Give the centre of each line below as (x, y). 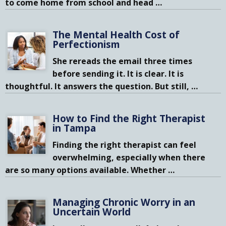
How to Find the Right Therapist (129, 118)
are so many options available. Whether (87, 170)
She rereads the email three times (123, 61)
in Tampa (74, 128)
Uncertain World (92, 211)
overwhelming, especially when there (129, 158)
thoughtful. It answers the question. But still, (98, 87)
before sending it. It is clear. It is (118, 74)
